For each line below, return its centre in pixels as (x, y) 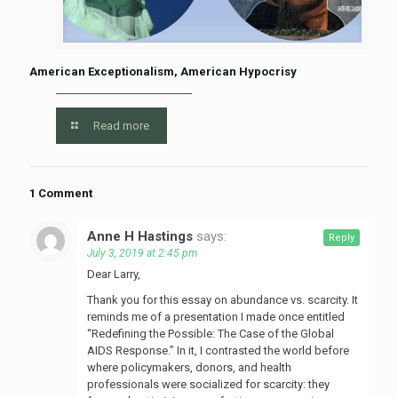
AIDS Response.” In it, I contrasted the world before (218, 350)
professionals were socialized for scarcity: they (208, 384)
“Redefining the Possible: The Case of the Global (211, 333)
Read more (122, 125)
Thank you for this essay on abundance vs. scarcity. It (223, 299)
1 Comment (61, 193)
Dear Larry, (114, 274)
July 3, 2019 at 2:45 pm (142, 253)
